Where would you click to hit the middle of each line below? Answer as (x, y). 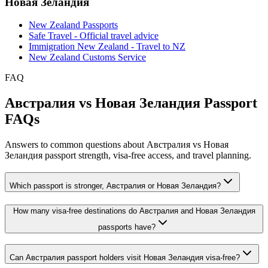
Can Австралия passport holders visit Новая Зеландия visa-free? (125, 258)
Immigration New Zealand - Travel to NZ (107, 47)
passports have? (127, 227)
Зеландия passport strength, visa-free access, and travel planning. (128, 156)
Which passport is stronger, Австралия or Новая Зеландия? (115, 185)
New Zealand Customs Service (87, 57)
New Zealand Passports (73, 25)
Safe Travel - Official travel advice (94, 36)
